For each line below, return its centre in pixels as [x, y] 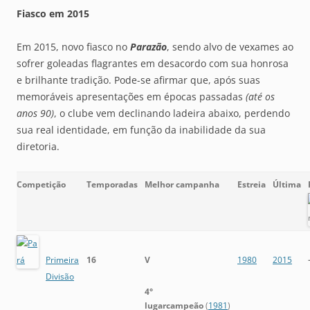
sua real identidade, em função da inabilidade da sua [141, 130]
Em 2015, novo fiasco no [73, 47]
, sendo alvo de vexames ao [230, 47]
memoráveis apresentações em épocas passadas [131, 97]
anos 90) [35, 113]
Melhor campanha [182, 185]
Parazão [148, 47]
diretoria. [38, 147]
